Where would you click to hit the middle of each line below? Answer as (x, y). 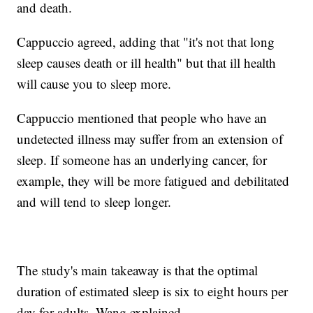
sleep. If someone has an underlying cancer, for (142, 160)
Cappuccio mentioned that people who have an (142, 118)
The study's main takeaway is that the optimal (138, 270)
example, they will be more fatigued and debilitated (153, 181)
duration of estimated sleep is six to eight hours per (153, 291)
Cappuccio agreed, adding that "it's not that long (146, 42)
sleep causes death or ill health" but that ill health (147, 63)
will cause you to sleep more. (94, 84)
